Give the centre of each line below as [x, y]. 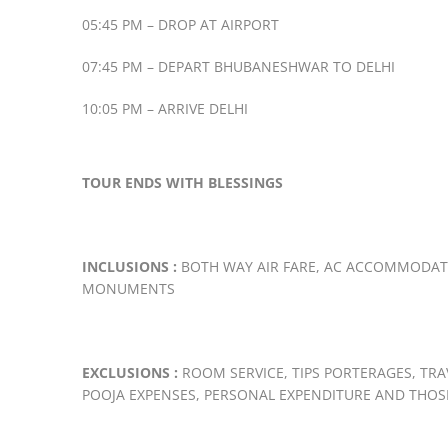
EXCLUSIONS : [130, 373]
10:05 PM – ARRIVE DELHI [165, 109]
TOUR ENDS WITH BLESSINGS [182, 183]
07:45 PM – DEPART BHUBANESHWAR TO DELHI [238, 67]
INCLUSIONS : [129, 267]
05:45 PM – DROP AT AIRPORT [180, 25]
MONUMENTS [128, 289]
